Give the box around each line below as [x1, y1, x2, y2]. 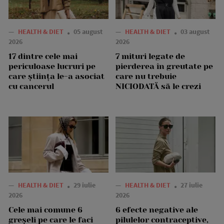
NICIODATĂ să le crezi [115, 81, 201, 91]
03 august [180, 26, 209, 36]
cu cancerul [8, 81, 54, 91]
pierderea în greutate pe [115, 61, 213, 71]
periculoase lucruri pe [8, 61, 95, 71]
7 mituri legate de [115, 51, 185, 61]
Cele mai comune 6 [8, 204, 82, 214]
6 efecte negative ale [115, 204, 198, 214]
